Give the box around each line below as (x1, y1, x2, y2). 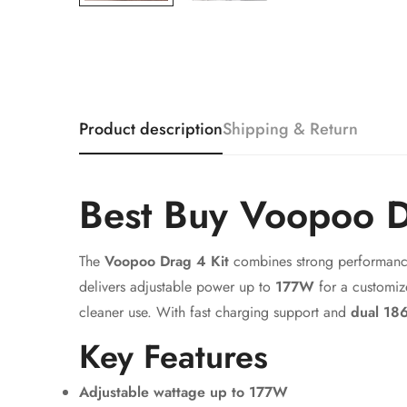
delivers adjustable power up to (79, 276, 275, 297)
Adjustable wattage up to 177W (79, 382, 288, 402)
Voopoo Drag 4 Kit (104, 251, 229, 272)
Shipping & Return (223, 117, 358, 141)
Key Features (79, 333, 268, 381)
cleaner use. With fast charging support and (79, 302, 351, 323)
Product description (79, 117, 223, 141)
